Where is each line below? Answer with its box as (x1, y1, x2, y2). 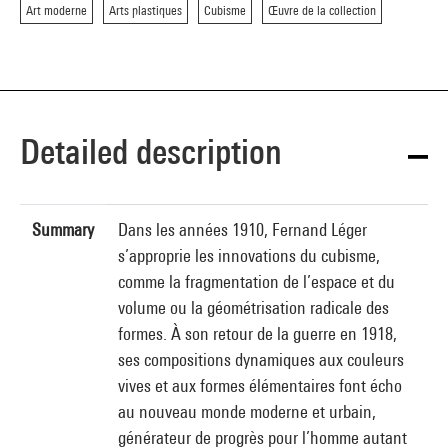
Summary (32, 219, 94, 240)
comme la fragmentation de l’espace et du (118, 271, 395, 292)
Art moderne (26, 3, 87, 18)
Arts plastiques (109, 3, 182, 18)
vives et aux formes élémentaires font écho (118, 375, 402, 396)
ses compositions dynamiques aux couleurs (118, 349, 404, 370)
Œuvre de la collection (268, 3, 376, 18)
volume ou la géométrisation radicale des (118, 297, 389, 318)
